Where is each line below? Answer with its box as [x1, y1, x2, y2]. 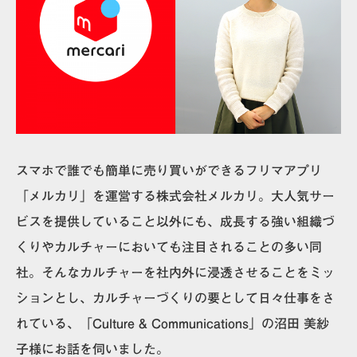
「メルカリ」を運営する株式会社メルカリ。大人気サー [16, 189, 335, 202]
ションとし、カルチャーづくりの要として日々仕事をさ [16, 291, 335, 304]
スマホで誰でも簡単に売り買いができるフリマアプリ [16, 163, 322, 177]
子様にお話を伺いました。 [16, 342, 169, 355]
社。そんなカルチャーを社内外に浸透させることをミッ [16, 265, 335, 279]
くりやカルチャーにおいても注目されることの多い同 [16, 240, 322, 253]
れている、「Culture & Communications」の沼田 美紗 [16, 316, 329, 330]
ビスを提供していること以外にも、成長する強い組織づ [16, 214, 335, 228]
